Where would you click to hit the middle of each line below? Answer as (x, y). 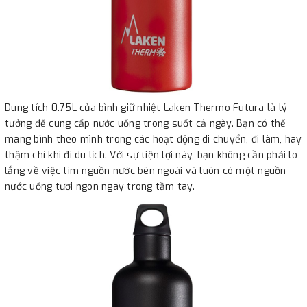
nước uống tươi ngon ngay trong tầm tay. (100, 186)
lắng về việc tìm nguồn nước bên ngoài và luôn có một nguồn (146, 171)
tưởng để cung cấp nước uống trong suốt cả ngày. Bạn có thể (146, 123)
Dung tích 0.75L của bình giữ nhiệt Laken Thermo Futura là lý (146, 108)
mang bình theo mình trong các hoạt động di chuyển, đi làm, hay (153, 139)
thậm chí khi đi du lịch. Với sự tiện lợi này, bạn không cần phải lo (151, 155)
